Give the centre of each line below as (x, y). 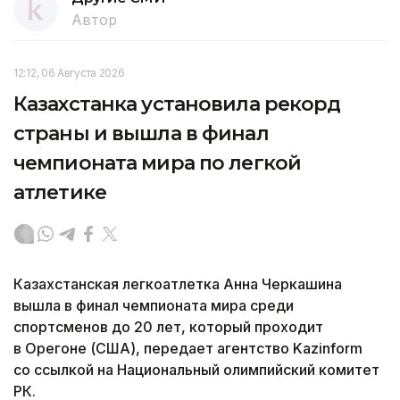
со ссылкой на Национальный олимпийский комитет (196, 369)
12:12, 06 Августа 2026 (69, 72)
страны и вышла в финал (141, 133)
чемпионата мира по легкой (157, 162)
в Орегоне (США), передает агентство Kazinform (188, 348)
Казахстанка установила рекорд (177, 104)
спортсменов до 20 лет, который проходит (168, 326)
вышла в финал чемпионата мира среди (154, 305)
